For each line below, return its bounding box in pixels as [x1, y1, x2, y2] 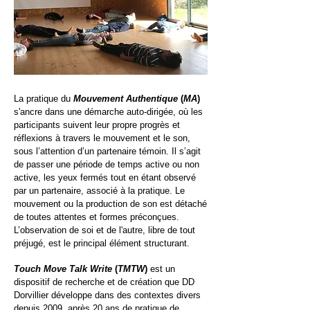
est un [150, 264, 175, 274]
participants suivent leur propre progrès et [14, 120, 180, 130]
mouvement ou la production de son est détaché [14, 199, 207, 209]
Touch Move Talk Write [14, 264, 115, 274]
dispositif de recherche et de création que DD [14, 277, 194, 287]
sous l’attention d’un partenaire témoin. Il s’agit [14, 146, 201, 156]
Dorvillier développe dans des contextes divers [14, 290, 201, 300]
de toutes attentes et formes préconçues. [14, 212, 179, 222]
